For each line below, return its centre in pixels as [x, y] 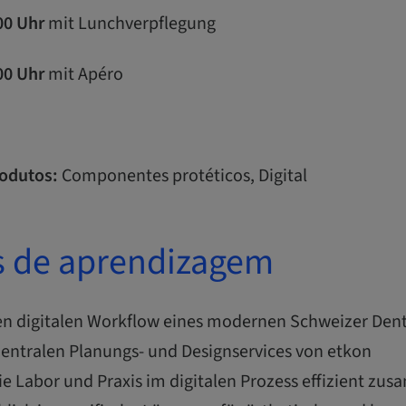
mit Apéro [84, 75]
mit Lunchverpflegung [130, 24]
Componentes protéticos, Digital [183, 176]
